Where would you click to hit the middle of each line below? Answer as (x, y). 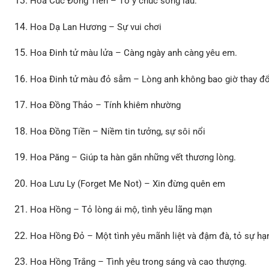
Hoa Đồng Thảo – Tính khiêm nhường (106, 105)
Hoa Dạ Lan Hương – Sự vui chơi (96, 27)
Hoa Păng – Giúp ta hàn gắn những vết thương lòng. (133, 158)
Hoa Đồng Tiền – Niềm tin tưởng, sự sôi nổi (118, 131)
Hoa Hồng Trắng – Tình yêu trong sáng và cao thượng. (139, 262)
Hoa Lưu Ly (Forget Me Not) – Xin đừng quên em (128, 183)
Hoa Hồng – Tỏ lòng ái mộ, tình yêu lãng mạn (121, 210)
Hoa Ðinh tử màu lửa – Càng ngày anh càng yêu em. (134, 53)
